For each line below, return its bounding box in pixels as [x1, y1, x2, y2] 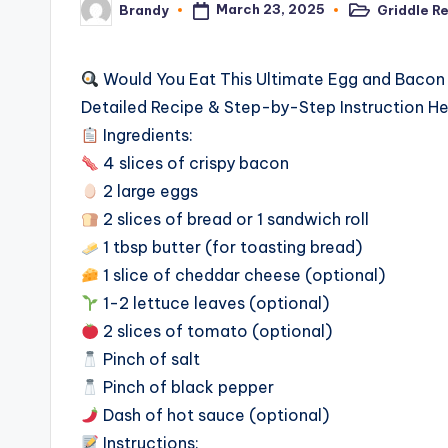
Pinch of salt [99, 349, 201, 370]
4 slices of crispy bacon [99, 153, 290, 174]
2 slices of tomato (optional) [99, 321, 333, 342]
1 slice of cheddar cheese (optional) [99, 265, 386, 286]
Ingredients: [99, 125, 194, 146]
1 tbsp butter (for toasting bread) [99, 237, 363, 258]
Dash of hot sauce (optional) [99, 405, 330, 426]
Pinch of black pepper [99, 377, 275, 398]
